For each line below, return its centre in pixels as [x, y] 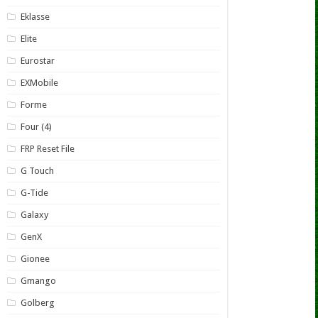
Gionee [35, 259]
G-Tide [34, 193]
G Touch [37, 171]
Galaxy [34, 215]
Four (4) [36, 127]
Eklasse [35, 17]
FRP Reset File [47, 149]
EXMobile [39, 83]
